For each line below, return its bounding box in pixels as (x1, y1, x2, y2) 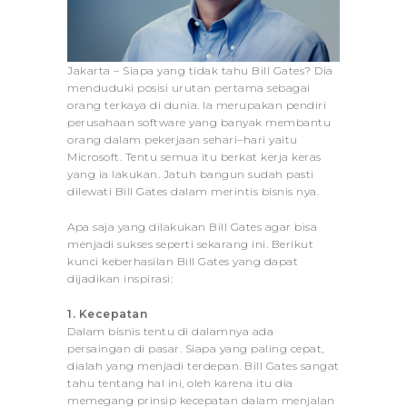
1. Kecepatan (67, 306, 147, 321)
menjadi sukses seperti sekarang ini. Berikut (67, 236, 313, 251)
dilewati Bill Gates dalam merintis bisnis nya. (67, 184, 319, 198)
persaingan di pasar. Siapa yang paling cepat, (67, 341, 324, 355)
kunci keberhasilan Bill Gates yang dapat (67, 253, 298, 268)
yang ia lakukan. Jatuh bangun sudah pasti (67, 166, 314, 181)
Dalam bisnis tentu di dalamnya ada (67, 323, 273, 338)
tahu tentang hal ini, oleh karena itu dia (67, 375, 293, 390)
